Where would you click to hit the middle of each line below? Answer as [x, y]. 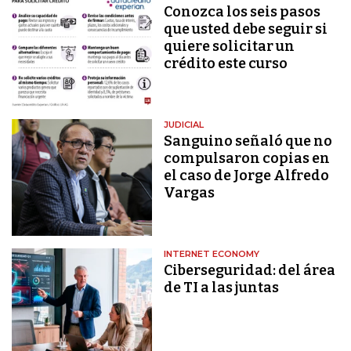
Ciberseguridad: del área [250, 271]
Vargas [190, 193]
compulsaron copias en [247, 159]
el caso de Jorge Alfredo [247, 176]
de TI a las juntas [222, 288]
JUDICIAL [184, 125]
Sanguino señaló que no [248, 141]
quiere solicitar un [230, 46]
